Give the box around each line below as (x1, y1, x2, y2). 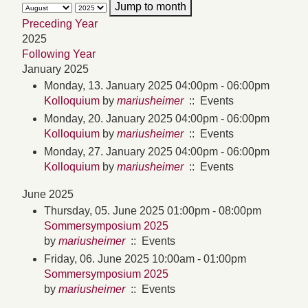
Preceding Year (22, 18, 98, 30)
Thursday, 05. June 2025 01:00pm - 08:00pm (44, 205, 261, 217)
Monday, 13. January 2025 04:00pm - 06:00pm (44, 80, 269, 92)
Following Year (22, 48, 96, 60)
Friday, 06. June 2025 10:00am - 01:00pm (44, 253, 246, 265)
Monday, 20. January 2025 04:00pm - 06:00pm (44, 113, 269, 125)
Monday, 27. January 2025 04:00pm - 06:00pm (44, 146, 269, 158)
